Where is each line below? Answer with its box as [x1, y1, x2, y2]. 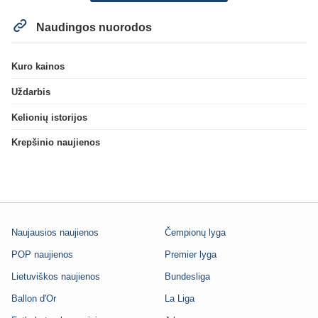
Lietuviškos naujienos [11, 270, 100, 282]
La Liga [165, 292, 194, 304]
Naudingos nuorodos [33, 21, 153, 34]
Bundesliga [165, 270, 210, 282]
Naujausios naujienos [11, 226, 99, 238]
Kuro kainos [11, 61, 65, 72]
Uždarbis [11, 86, 50, 97]
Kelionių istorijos [11, 111, 87, 123]
